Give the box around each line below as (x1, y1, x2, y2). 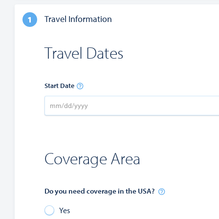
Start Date (44, 81, 74, 90)
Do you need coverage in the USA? (44, 186, 156, 196)
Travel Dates (44, 42, 124, 63)
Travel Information (44, 13, 112, 24)
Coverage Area (44, 147, 140, 169)
